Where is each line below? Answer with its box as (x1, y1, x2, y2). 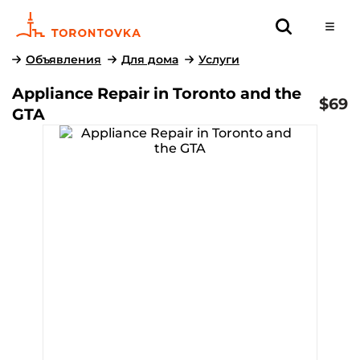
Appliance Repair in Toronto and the (12, 84, 301, 103)
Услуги (198, 52, 239, 67)
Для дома (121, 52, 178, 67)
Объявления (25, 52, 101, 67)
